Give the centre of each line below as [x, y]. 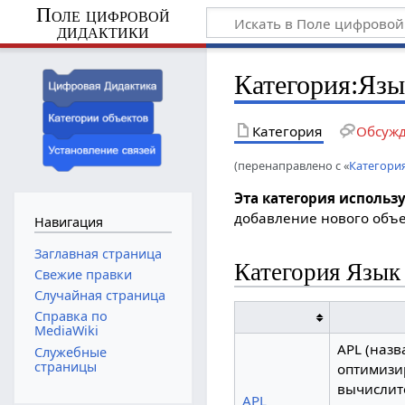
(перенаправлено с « [292, 165]
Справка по [71, 316]
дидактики [103, 31]
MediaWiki [66, 331]
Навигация [68, 222]
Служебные [70, 352]
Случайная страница [99, 296]
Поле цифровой [103, 14]
